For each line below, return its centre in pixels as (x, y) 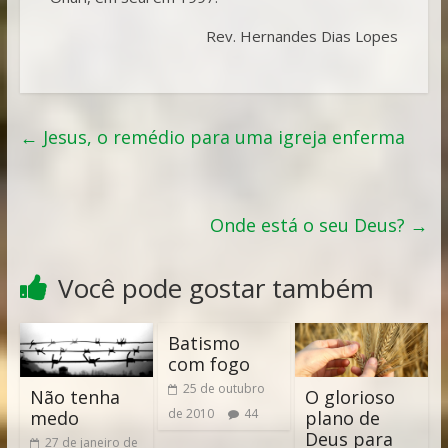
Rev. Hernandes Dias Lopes (302, 35)
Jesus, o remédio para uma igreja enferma (221, 136)
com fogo (208, 363)
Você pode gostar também (215, 287)
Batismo (203, 342)
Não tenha (74, 396)
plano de (343, 417)
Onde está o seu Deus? (310, 224)
